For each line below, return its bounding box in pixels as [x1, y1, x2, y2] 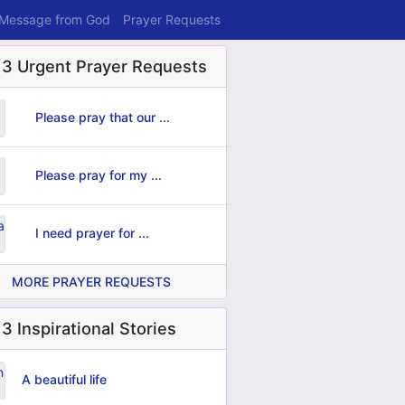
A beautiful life [21, 372, 107, 388]
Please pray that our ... [34, 109, 170, 126]
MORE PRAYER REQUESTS [12, 273, 171, 289]
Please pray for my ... [34, 167, 162, 184]
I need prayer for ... [34, 225, 149, 241]
